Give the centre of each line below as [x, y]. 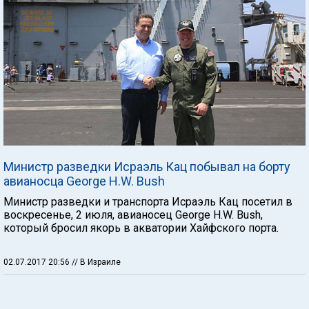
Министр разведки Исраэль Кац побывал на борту [147, 166]
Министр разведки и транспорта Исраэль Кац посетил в [148, 201]
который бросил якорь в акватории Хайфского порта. [141, 228]
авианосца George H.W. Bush [84, 181]
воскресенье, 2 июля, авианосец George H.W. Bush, [133, 215]
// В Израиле [96, 262]
